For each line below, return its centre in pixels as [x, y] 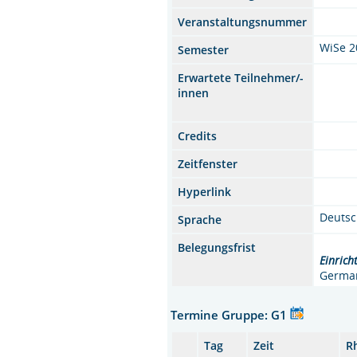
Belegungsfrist [217, 247]
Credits [198, 135]
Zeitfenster [208, 163]
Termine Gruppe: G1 [231, 314]
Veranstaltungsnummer [243, 22]
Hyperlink [205, 191]
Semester [204, 49]
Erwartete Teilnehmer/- [241, 77]
